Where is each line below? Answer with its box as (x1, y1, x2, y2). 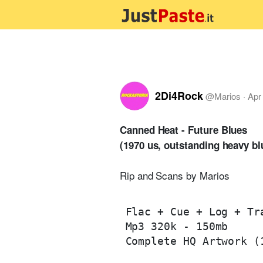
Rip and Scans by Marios (120, 168, 230, 183)
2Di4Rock (155, 87, 203, 103)
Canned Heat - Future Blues (120, 123, 248, 137)
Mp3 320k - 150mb (125, 220, 228, 232)
